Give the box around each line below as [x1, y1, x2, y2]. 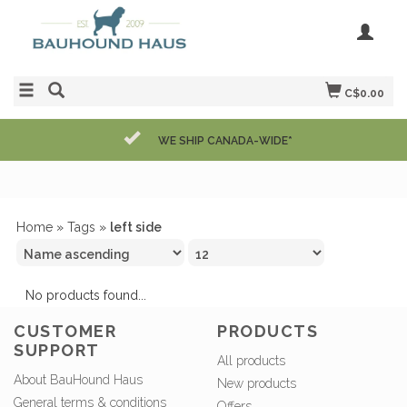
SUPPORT [14, 341, 100, 361]
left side [110, 220, 162, 234]
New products [217, 376, 296, 392]
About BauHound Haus [14, 372, 143, 388]
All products [217, 353, 285, 369]
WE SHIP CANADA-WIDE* [158, 134, 293, 147]
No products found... [25, 288, 146, 303]
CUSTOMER [14, 322, 116, 342]
